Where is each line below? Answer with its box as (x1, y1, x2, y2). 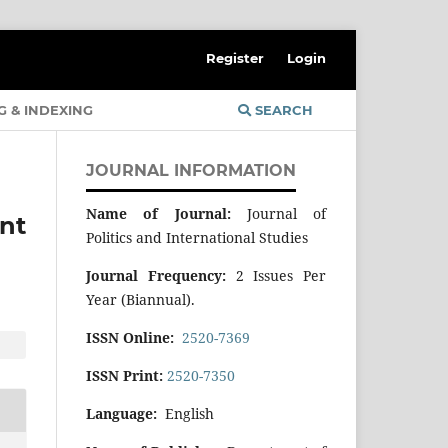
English (157, 403, 214, 423)
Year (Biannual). (86, 289, 195, 309)
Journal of (230, 203, 326, 223)
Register (206, 49, 265, 66)
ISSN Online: (86, 327, 174, 347)
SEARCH (251, 101, 313, 118)
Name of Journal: (86, 203, 231, 223)
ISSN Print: (86, 365, 167, 385)
